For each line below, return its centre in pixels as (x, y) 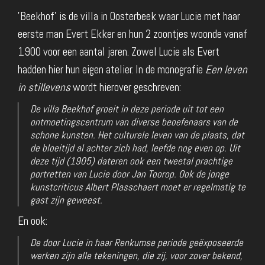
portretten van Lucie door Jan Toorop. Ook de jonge (130, 174)
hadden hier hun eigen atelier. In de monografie (112, 69)
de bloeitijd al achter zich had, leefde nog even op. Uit (135, 148)
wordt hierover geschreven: (126, 87)
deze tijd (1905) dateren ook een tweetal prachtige (131, 161)
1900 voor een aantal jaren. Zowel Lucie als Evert (119, 51)
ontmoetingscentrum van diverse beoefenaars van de (134, 122)
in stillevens (44, 87)
